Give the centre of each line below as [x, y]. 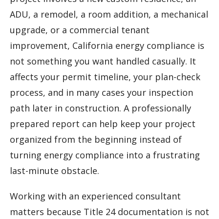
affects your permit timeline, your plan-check [105, 77]
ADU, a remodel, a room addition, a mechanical [109, 14]
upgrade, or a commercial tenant [80, 30]
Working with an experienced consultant [95, 196]
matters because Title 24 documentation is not [109, 212]
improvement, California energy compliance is [107, 46]
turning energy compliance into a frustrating [105, 155]
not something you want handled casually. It [103, 61]
